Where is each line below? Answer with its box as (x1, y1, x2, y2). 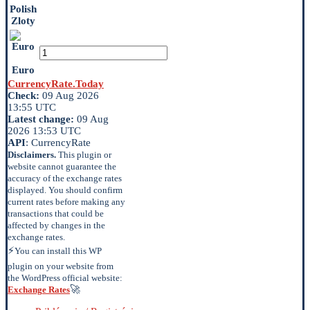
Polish (10, 3, 37, 15)
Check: (8, 89, 39, 101)
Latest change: (8, 113, 74, 125)
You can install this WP (15, 246, 102, 256)
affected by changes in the (8, 220, 105, 230)
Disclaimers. (8, 149, 56, 160)
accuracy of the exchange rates (8, 173, 122, 183)
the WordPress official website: (8, 273, 122, 283)
